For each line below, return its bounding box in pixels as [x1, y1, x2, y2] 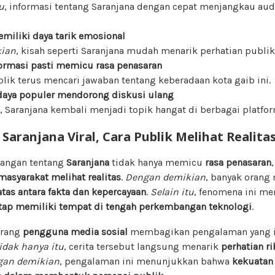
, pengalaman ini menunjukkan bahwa [60, 255, 232, 267]
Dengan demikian [125, 171, 206, 183]
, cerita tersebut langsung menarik [64, 240, 221, 252]
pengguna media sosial [23, 225, 128, 238]
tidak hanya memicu [109, 156, 205, 168]
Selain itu [150, 185, 194, 198]
